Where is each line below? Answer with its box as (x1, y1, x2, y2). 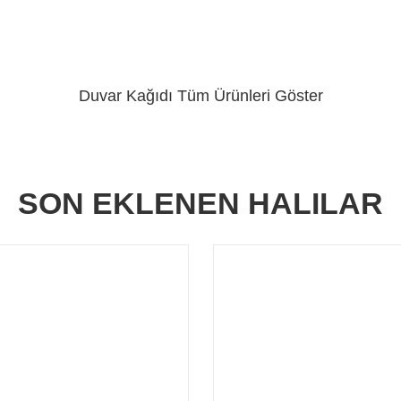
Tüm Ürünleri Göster (176, 87, 323, 106)
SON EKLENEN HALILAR (18, 185, 383, 220)
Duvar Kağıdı (78, 87, 177, 106)
